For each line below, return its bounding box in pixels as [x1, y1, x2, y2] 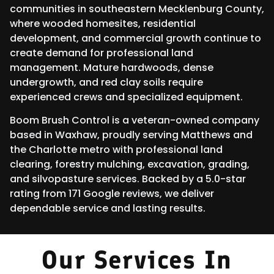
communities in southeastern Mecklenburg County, [10, 1, 264, 16]
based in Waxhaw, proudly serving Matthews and [10, 127, 253, 142]
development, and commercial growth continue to [10, 31, 261, 45]
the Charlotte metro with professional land [10, 142, 223, 157]
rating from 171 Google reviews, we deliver [10, 186, 214, 201]
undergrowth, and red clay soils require [10, 75, 203, 89]
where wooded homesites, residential [10, 16, 196, 31]
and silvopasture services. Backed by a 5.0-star [10, 171, 246, 186]
